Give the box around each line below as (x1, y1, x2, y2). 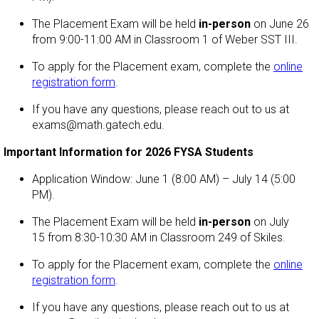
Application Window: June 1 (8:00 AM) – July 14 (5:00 (32, 172, 296, 186)
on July (251, 214, 289, 229)
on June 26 (251, 16, 309, 31)
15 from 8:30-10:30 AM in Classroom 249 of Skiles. (32, 230, 286, 244)
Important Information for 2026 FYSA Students (4, 145, 253, 159)
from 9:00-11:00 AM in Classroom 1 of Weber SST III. (32, 32, 298, 46)
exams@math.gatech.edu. (32, 117, 167, 132)
